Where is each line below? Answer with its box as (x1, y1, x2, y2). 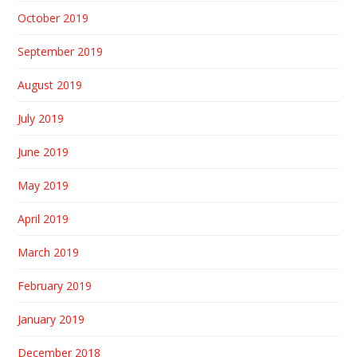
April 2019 (18, 211, 69, 227)
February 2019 (18, 278, 92, 294)
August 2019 (18, 77, 83, 93)
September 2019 (18, 44, 104, 60)
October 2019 (18, 10, 89, 26)
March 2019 (18, 245, 80, 261)
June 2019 (18, 144, 69, 160)
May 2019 (18, 178, 69, 194)
